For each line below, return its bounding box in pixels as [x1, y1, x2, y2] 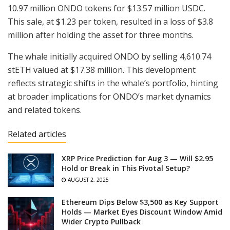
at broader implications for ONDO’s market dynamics [8, 91, 211, 103]
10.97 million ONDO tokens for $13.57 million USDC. [8, 3, 205, 14]
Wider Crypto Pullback [62, 216, 141, 226]
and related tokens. [8, 104, 82, 116]
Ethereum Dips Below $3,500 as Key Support [62, 197, 219, 207]
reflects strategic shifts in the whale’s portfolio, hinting [8, 78, 218, 89]
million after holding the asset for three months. [8, 29, 196, 41]
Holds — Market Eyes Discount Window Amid [62, 206, 222, 217]
